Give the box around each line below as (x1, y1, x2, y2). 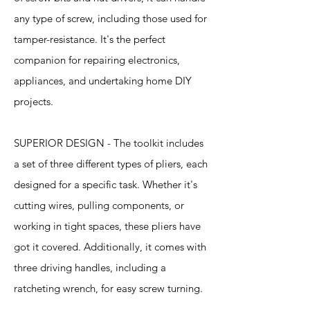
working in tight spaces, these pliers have (14, 219, 201, 232)
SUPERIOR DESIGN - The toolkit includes (14, 136, 203, 149)
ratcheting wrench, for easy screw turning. (14, 282, 203, 295)
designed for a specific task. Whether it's (14, 178, 197, 191)
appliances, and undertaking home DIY (14, 74, 192, 87)
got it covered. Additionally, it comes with (14, 240, 206, 253)
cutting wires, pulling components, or (14, 199, 184, 212)
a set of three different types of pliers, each (14, 157, 208, 170)
